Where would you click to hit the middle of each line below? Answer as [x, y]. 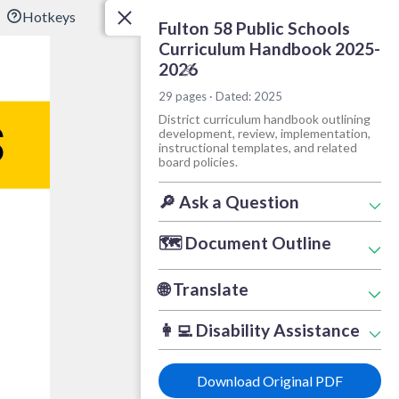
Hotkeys [49, 16]
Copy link [206, 70]
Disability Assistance [276, 330]
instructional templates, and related [258, 147]
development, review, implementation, [265, 133]
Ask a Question [237, 201]
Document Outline [256, 242]
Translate [209, 289]
